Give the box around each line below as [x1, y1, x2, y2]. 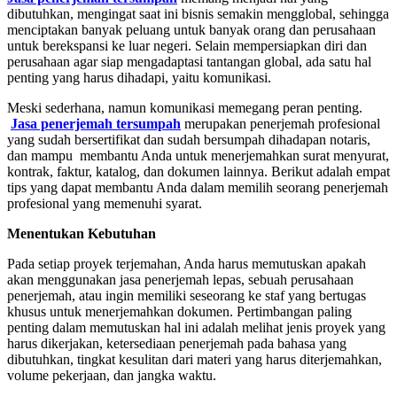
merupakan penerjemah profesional [181, 115, 380, 131]
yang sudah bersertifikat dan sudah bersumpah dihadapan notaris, [7, 131, 370, 147]
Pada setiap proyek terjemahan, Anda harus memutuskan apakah [7, 255, 366, 271]
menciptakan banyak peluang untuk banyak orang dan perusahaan [7, 21, 376, 37]
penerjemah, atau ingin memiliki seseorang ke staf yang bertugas [7, 287, 366, 303]
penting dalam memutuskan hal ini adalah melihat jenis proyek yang [7, 319, 385, 335]
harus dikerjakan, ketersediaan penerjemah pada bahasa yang [7, 335, 346, 351]
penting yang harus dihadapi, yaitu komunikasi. [7, 69, 271, 85]
